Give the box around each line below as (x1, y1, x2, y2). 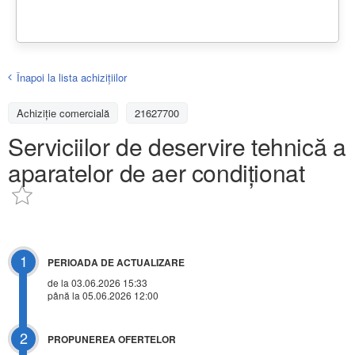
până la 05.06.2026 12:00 (48, 288, 158, 303)
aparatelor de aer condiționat (8, 155, 305, 189)
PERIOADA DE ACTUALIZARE (48, 255, 185, 270)
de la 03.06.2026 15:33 (48, 276, 147, 290)
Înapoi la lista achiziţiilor (17, 69, 127, 85)
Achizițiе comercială (17, 105, 109, 120)
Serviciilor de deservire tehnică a (8, 128, 346, 163)
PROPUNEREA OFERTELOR (48, 332, 176, 347)
